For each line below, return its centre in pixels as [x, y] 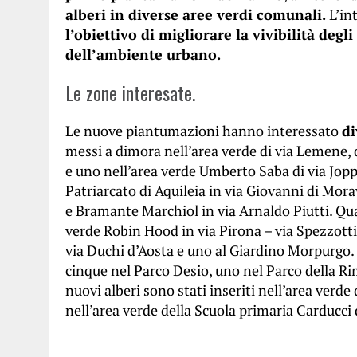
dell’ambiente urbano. [143, 54]
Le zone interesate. [130, 92]
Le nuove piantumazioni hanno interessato [204, 131]
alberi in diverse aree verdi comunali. [197, 14]
